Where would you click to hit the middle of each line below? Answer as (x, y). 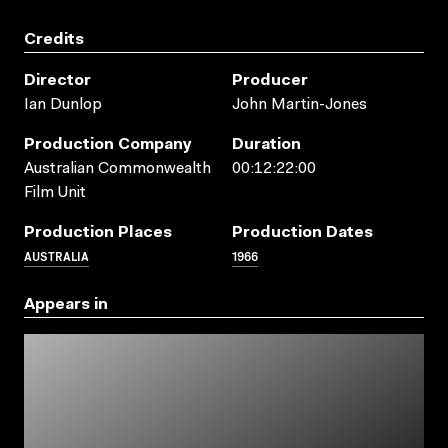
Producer (270, 80)
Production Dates (302, 232)
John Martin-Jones (299, 104)
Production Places (98, 232)
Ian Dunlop (63, 104)
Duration (266, 144)
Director (57, 80)
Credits (54, 39)
